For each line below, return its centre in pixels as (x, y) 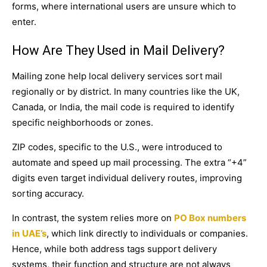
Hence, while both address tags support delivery (114, 249)
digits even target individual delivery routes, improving (127, 178)
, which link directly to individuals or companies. (147, 233)
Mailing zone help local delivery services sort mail (117, 76)
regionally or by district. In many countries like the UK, (126, 91)
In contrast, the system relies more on (93, 218)
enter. (24, 21)
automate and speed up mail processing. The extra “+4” (129, 162)
